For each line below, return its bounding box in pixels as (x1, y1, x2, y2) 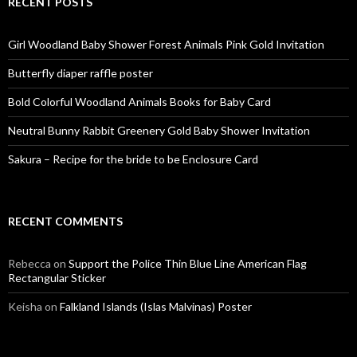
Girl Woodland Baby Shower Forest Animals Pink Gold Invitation (8, 37, 324, 51)
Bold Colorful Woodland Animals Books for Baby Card (8, 95, 271, 108)
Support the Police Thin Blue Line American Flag (69, 257, 307, 270)
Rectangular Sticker (8, 271, 106, 284)
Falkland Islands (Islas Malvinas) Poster (60, 300, 252, 313)
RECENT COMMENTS (8, 214, 123, 228)
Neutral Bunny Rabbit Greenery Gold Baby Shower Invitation (8, 124, 310, 137)
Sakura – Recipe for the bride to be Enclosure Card (8, 152, 258, 166)
